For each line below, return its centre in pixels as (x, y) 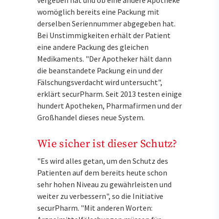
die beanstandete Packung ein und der (100, 71)
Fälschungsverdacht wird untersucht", (100, 82)
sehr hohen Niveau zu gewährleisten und (104, 185)
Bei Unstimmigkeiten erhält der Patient (104, 35)
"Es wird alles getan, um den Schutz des (103, 161)
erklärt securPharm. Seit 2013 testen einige (109, 94)
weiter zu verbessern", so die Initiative (100, 196)
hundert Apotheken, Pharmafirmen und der (109, 106)
